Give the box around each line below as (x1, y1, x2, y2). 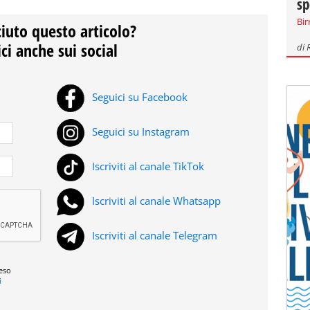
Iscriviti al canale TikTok (89, 159, 204, 174)
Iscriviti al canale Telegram (89, 228, 217, 243)
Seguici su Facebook (89, 90, 188, 104)
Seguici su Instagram (89, 125, 190, 139)
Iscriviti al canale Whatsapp (89, 194, 221, 208)
